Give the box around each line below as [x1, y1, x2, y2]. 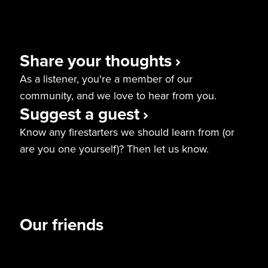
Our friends [20, 212, 103, 237]
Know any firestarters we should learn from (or [20, 124, 234, 140]
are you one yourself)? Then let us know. [20, 141, 209, 157]
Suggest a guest [20, 102, 139, 126]
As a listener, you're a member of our [20, 71, 193, 87]
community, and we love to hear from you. [20, 88, 217, 103]
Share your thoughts [20, 48, 172, 73]
